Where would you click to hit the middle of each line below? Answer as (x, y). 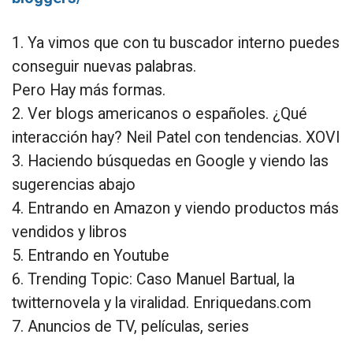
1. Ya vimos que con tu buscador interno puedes (176, 43)
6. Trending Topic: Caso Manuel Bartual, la (153, 279)
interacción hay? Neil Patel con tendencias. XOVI (176, 137)
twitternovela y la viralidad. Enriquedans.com (162, 303)
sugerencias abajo (74, 184)
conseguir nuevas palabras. (104, 66)
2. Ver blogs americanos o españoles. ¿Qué (160, 113)
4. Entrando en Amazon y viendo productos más (175, 208)
